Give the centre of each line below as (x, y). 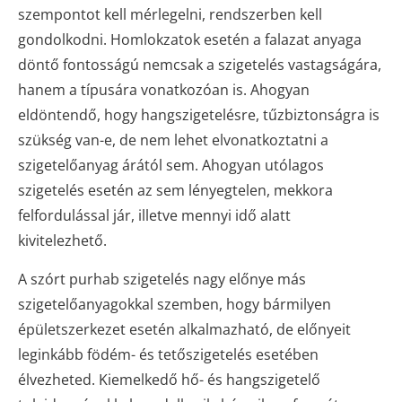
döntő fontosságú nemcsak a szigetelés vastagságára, (200, 65)
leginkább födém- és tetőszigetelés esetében (168, 355)
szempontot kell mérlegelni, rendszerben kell (170, 15)
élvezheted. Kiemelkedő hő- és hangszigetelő (169, 380)
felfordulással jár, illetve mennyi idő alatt (154, 216)
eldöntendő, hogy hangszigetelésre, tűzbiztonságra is (199, 115)
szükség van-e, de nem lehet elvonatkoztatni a (173, 140)
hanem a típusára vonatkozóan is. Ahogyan (164, 90)
